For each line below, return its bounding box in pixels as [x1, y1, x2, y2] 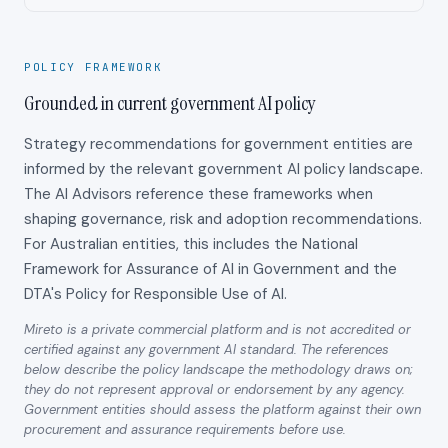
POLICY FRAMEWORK [24, 59, 163, 74]
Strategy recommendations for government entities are [24, 134, 413, 155]
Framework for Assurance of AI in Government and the [24, 259, 397, 280]
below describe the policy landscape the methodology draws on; [24, 361, 413, 379]
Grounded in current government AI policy [24, 90, 316, 117]
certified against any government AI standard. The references [24, 341, 389, 359]
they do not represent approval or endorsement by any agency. [24, 381, 405, 399]
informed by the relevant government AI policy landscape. [24, 159, 423, 180]
